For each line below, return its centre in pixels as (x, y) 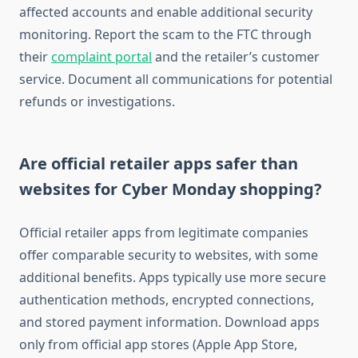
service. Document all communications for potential (176, 80)
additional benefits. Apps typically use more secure (173, 278)
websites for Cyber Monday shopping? (171, 189)
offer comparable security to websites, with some (169, 255)
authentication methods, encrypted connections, (167, 300)
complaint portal (101, 57)
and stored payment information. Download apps (169, 322)
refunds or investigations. (97, 102)
